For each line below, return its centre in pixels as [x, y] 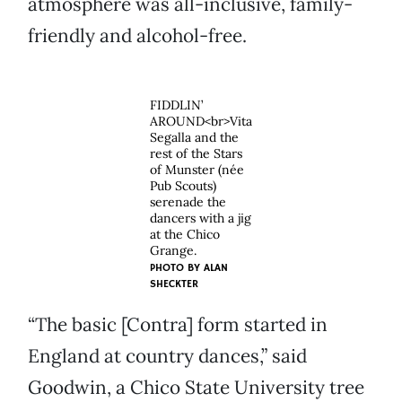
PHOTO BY [177, 268]
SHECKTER [174, 284]
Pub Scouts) [183, 186]
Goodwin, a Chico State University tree [196, 388]
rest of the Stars [196, 154]
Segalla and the [194, 138]
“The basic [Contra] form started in [178, 325]
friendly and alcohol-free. [137, 36]
